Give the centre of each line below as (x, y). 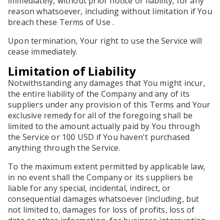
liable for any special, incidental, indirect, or (89, 188)
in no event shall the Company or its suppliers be (100, 177)
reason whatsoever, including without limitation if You (110, 11)
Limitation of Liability (72, 71)
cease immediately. (43, 52)
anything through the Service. (64, 148)
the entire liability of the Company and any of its (99, 94)
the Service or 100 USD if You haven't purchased (99, 137)
